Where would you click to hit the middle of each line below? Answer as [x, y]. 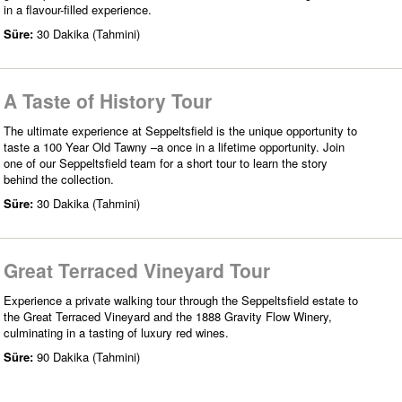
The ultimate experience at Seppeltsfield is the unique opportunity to [180, 130]
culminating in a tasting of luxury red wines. [116, 332]
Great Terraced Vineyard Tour [137, 270]
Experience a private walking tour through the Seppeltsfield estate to [181, 300]
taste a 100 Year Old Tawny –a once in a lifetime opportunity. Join [174, 146]
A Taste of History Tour [108, 100]
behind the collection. [59, 179]
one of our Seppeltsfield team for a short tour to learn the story [166, 162]
